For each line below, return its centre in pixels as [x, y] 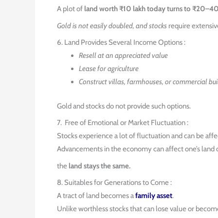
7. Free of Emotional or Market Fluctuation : [123, 123]
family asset [154, 196]
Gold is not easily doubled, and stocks [112, 26]
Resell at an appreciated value [123, 55]
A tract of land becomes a [96, 196]
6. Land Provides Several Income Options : [121, 42]
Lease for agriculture [109, 69]
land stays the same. [100, 166]
